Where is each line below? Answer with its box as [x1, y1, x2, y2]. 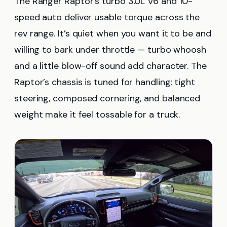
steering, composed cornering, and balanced [14, 92, 201, 105]
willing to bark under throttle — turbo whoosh [14, 44, 206, 56]
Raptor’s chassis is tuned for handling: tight [14, 76, 195, 89]
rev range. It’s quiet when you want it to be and [14, 27, 211, 40]
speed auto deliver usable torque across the [14, 11, 200, 24]
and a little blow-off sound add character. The [14, 60, 207, 72]
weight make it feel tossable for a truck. [14, 108, 180, 121]
